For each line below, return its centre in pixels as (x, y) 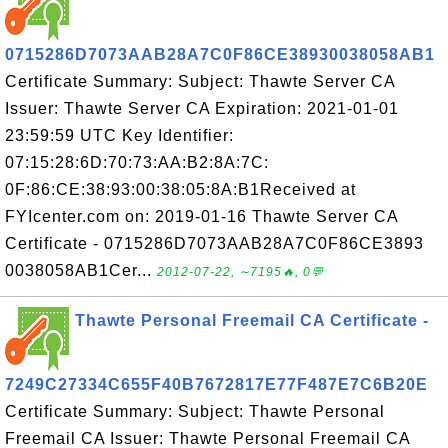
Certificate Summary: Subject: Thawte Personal (195, 411)
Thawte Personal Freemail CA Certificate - (252, 320)
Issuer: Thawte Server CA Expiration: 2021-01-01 (202, 108)
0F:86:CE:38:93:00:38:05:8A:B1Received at (180, 189)
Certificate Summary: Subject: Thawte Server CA (200, 81)
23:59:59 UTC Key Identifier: (119, 135)
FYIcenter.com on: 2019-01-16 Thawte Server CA (201, 216)
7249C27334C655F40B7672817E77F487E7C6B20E (216, 384)
